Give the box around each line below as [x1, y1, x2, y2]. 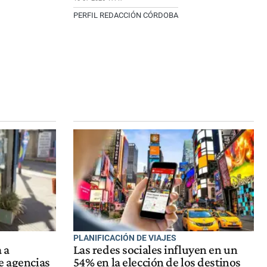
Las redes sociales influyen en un [73, 243, 238, 257]
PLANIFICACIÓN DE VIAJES [73, 232, 176, 243]
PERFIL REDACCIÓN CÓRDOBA [73, 10, 178, 20]
